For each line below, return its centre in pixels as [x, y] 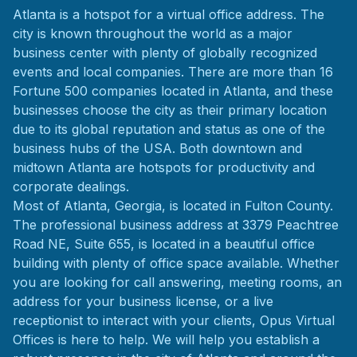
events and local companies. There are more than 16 [173, 72]
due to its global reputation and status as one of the [169, 129]
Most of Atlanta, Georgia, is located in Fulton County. [173, 206]
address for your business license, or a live [143, 301]
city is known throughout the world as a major [153, 33]
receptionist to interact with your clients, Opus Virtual [174, 320]
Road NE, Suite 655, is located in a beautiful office [164, 244]
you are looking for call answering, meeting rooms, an [177, 282]
